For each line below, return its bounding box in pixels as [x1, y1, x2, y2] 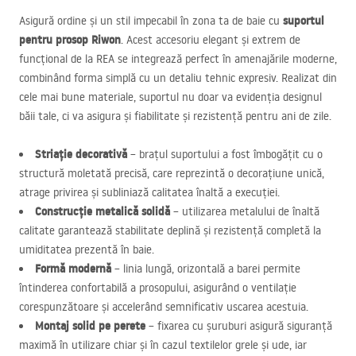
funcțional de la [19, 52, 96, 66]
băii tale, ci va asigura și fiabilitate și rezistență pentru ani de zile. [19, 109, 331, 123]
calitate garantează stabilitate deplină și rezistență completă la [19, 223, 321, 238]
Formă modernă [35, 261, 111, 277]
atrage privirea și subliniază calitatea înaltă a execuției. [19, 185, 280, 199]
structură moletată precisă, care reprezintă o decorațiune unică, [19, 166, 324, 180]
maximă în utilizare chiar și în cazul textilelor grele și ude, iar [19, 338, 307, 352]
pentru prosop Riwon [19, 32, 121, 48]
